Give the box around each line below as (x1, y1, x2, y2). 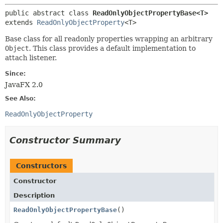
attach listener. (5, 53, 57, 62)
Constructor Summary (9, 134, 121, 145)
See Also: (5, 95, 36, 102)
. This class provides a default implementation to (29, 44, 196, 52)
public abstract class (5, 8, 93, 17)
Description (13, 191, 55, 199)
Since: (5, 70, 26, 77)
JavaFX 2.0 (5, 80, 43, 89)
